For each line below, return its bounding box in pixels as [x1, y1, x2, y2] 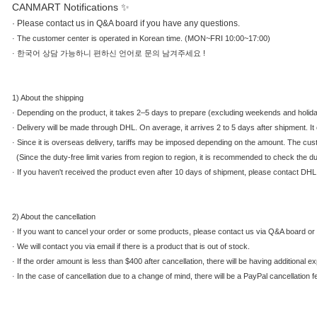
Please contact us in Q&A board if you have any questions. [17, 18, 240, 29]
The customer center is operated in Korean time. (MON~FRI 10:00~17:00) [17, 34, 270, 43]
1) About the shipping [12, 93, 83, 103]
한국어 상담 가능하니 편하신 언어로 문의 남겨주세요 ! [17, 49, 205, 58]
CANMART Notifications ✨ [12, 1, 129, 13]
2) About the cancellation [12, 212, 96, 221]
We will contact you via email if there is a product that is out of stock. [17, 242, 250, 251]
